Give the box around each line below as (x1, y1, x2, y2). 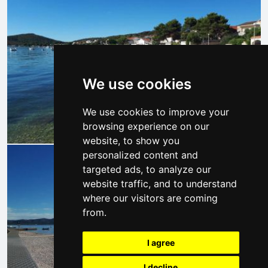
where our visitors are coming (82, 192, 218, 204)
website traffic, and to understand (82, 178, 237, 190)
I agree (147, 237, 175, 248)
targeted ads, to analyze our (82, 163, 211, 175)
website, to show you (82, 135, 179, 147)
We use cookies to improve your (82, 106, 229, 118)
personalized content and (82, 149, 198, 161)
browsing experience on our (82, 120, 209, 132)
